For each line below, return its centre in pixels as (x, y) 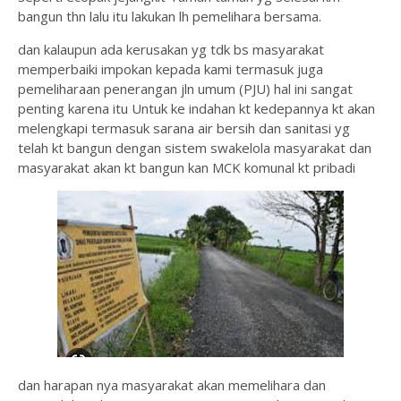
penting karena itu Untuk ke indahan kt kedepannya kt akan (196, 109)
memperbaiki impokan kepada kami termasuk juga (171, 69)
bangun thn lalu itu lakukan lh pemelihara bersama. (170, 17)
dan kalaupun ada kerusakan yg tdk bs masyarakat (171, 50)
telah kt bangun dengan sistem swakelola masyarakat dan (195, 148)
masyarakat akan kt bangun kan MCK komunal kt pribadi (188, 168)
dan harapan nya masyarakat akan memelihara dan (172, 385)
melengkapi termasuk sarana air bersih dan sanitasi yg (184, 128)
